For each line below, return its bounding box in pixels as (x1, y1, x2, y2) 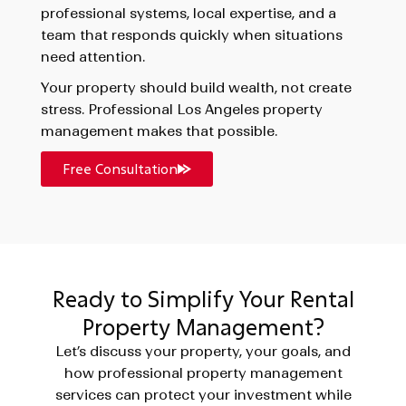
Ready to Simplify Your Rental (52, 284, 354, 313)
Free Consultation (62, 159, 178, 179)
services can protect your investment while (54, 385, 352, 403)
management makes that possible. (40, 122, 277, 140)
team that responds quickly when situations (40, 26, 343, 44)
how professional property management (63, 363, 343, 382)
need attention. (40, 48, 145, 66)
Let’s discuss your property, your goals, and (55, 342, 351, 360)
